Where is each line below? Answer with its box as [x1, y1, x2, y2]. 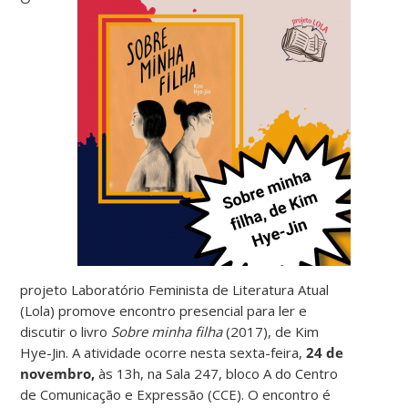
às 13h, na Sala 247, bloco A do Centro [95, 363, 339, 382]
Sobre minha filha [111, 321, 223, 341]
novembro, [20, 363, 96, 382]
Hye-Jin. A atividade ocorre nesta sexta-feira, [20, 342, 307, 362]
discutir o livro [20, 321, 112, 341]
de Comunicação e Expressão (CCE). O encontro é [20, 384, 331, 403]
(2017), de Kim [222, 321, 320, 341]
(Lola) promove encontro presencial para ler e [20, 301, 308, 320]
